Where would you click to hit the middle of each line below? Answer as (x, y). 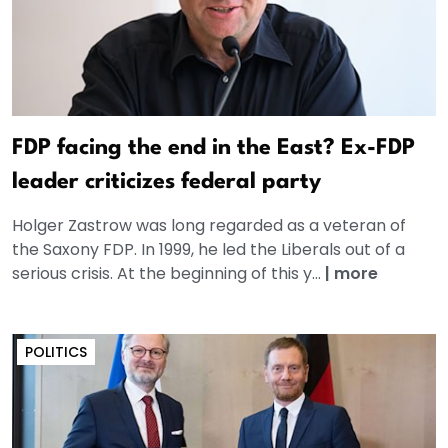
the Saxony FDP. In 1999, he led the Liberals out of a (208, 249)
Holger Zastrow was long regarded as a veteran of (209, 225)
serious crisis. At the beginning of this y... (168, 273)
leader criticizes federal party (166, 181)
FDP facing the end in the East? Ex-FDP (213, 147)
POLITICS (56, 351)
